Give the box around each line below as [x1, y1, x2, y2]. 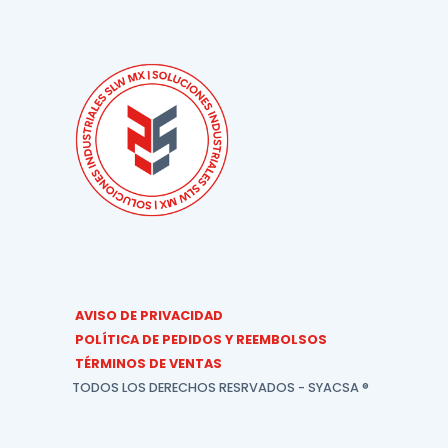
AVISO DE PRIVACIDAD [75, 307, 223, 325]
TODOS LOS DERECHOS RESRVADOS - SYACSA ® [72, 379, 369, 397]
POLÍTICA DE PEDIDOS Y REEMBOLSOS [75, 331, 327, 349]
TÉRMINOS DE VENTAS [75, 355, 222, 373]
